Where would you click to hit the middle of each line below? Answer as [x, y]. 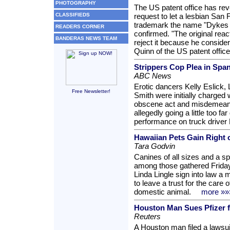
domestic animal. [162, 192]
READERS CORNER [80, 26]
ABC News [153, 76]
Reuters [147, 216]
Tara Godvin [155, 146]
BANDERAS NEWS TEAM [86, 38]
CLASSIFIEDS [73, 15]
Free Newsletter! [91, 91]
